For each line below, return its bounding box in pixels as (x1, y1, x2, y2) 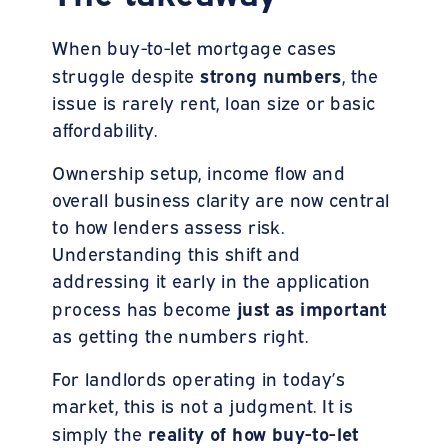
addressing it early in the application (52, 267, 371, 292)
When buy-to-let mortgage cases (52, 34, 337, 59)
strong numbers (200, 61, 342, 87)
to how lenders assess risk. (52, 213, 285, 238)
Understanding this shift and (52, 240, 301, 265)
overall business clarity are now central (52, 186, 390, 211)
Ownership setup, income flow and (52, 159, 346, 184)
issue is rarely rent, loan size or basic (52, 89, 376, 114)
